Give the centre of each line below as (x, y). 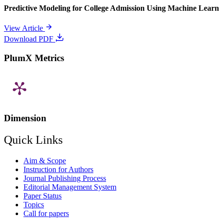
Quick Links (33, 140)
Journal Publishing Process (65, 178)
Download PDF (30, 39)
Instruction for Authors (58, 169)
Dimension (25, 118)
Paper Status (43, 196)
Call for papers (46, 213)
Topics (34, 204)
